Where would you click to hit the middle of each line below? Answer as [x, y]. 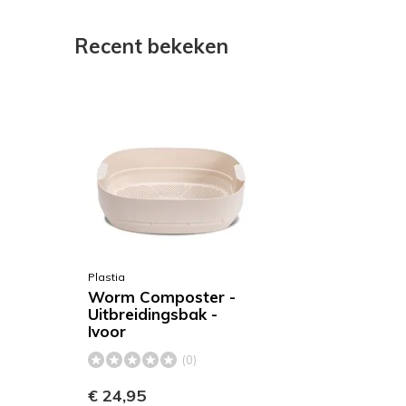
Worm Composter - [162, 297]
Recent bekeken [151, 46]
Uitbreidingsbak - [153, 314]
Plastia [106, 277]
